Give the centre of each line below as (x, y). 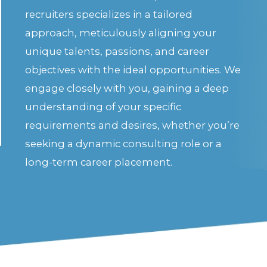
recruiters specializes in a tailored (109, 15)
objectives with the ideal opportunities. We (133, 70)
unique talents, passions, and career (117, 52)
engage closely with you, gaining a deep (127, 89)
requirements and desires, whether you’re (133, 125)
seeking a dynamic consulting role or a (124, 144)
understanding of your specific (103, 107)
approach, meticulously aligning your (121, 33)
